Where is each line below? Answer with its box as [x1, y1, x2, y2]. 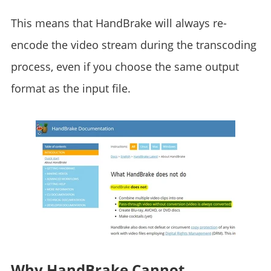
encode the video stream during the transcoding [10, 38, 256, 52]
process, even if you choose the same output [10, 59, 239, 74]
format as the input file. [10, 81, 131, 96]
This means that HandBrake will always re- [10, 16, 227, 30]
